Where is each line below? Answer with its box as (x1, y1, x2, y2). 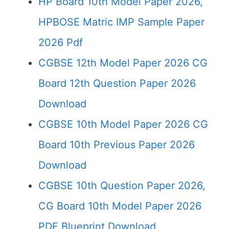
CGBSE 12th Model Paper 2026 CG (38, 57, 208, 69)
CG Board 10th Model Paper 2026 (38, 200, 201, 212)
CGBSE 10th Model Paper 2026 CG (38, 118, 208, 130)
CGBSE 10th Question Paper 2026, (38, 179, 205, 192)
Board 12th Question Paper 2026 (38, 77, 196, 89)
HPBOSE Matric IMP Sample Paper (38, 16, 204, 28)
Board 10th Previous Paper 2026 (38, 139, 195, 151)
